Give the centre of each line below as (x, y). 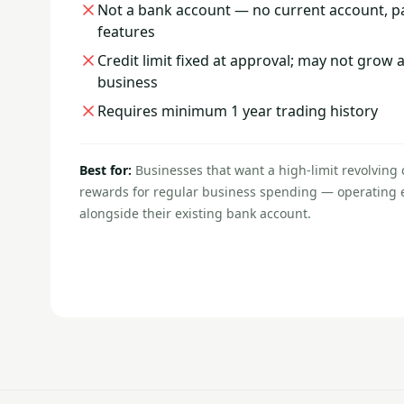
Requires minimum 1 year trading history (238, 111)
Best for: (107, 170)
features (126, 32)
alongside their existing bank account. (195, 213)
